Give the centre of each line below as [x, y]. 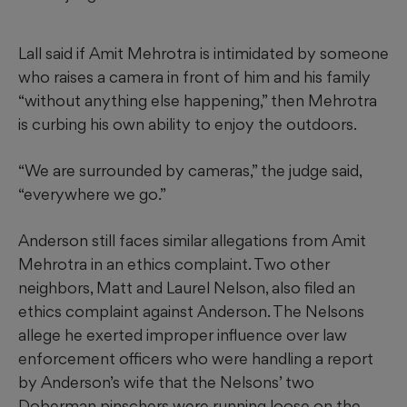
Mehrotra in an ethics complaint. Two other [174, 264]
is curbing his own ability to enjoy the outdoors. [188, 124]
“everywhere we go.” [92, 194]
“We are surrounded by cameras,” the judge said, [190, 171]
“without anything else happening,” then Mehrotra [198, 101]
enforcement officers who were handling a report [196, 359]
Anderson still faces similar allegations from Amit [192, 241]
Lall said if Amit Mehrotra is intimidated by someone [203, 54]
